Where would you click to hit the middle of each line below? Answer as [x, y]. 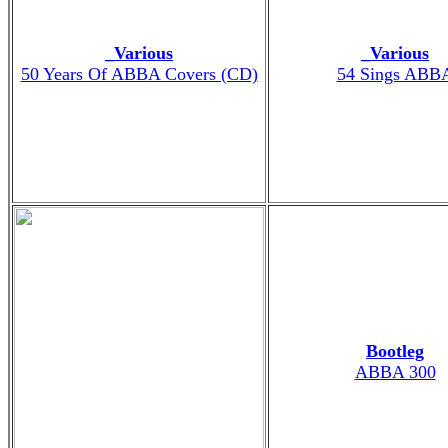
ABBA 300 [395, 371]
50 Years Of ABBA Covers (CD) [139, 73]
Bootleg [395, 350]
